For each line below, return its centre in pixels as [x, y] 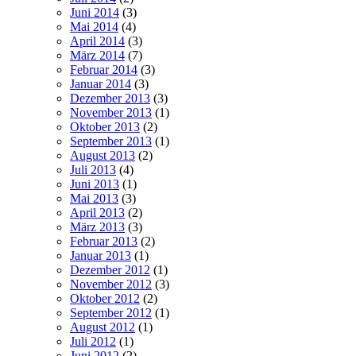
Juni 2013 [95, 184]
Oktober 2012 [105, 299]
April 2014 [97, 41]
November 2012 [111, 284]
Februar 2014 [104, 70]
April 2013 [97, 213]
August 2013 [103, 156]
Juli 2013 [93, 170]
